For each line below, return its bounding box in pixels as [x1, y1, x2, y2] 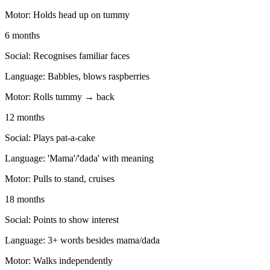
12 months [5, 112, 45, 123]
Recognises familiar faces [33, 51, 130, 61]
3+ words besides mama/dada [48, 235, 160, 246]
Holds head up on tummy [33, 10, 130, 20]
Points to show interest [33, 215, 119, 225]
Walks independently [33, 256, 113, 266]
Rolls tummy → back [33, 92, 115, 102]
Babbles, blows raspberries [48, 71, 149, 82]
